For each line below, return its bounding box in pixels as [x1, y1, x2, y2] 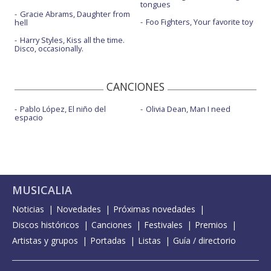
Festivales [144, 219, 183, 230]
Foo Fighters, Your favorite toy [145, 16, 253, 27]
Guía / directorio [173, 235, 236, 246]
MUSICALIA [12, 183, 72, 197]
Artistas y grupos [12, 235, 78, 246]
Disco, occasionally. [15, 43, 83, 54]
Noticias [12, 203, 44, 215]
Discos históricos [12, 219, 79, 230]
